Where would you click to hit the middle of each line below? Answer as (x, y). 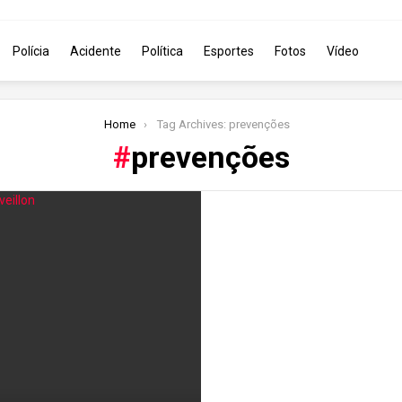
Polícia (31, 51)
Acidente (96, 51)
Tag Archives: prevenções (224, 124)
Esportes (229, 51)
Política (162, 51)
